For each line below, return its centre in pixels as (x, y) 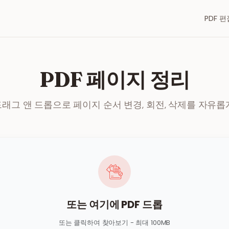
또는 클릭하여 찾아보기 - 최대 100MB (114, 223)
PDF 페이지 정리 (114, 79)
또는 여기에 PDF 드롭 (114, 204)
